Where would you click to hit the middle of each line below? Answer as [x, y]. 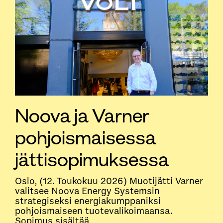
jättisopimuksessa [92, 160]
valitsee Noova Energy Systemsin [87, 191]
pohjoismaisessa [86, 138]
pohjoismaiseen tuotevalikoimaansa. [94, 211]
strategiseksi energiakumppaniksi [88, 201]
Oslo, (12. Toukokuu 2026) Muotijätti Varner [109, 181]
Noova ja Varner [82, 116]
